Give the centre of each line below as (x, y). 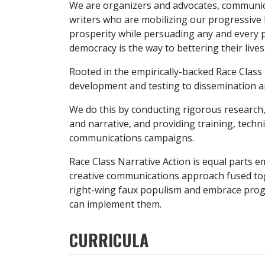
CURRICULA (109, 240)
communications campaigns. (132, 138)
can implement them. (115, 204)
